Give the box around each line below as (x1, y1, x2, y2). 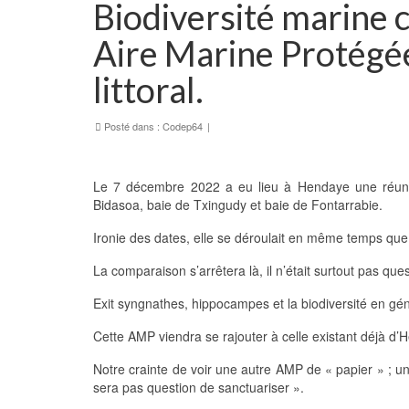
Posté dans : (101, 119, 163, 133)
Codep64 (163, 119, 203, 133)
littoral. (93, 68, 204, 110)
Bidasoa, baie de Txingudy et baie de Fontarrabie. (93, 195, 383, 214)
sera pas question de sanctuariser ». (93, 378, 304, 396)
